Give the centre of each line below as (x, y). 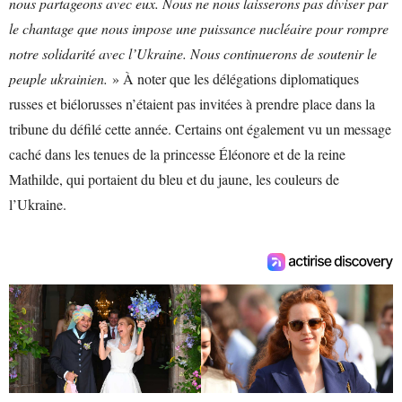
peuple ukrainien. (58, 79)
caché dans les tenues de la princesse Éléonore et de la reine (177, 154)
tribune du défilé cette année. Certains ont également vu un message (200, 129)
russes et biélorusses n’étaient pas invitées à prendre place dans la (192, 104)
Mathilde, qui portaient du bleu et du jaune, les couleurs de (174, 179)
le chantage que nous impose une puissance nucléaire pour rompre (199, 29)
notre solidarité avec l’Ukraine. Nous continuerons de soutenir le (193, 54)
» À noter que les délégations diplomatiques (233, 79)
